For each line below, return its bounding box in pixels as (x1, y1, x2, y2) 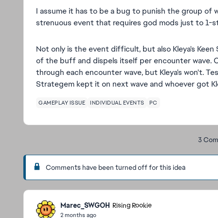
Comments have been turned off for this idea (46, 163, 185, 172)
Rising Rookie (112, 201, 152, 210)
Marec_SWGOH (60, 200, 110, 210)
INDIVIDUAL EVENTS (90, 99, 145, 106)
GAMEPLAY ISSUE (38, 99, 85, 106)
